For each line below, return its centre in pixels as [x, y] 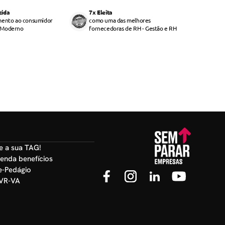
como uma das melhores [120, 20]
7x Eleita [101, 12]
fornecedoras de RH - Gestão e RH [133, 28]
